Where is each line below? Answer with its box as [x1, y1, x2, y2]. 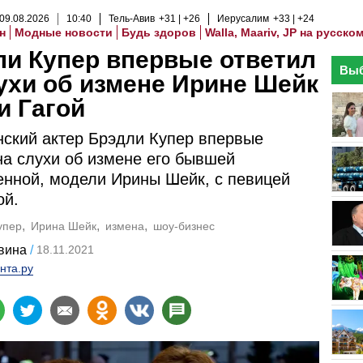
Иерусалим [217, 13, 269, 24]
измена [105, 220, 144, 233]
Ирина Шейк [31, 220, 96, 233]
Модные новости [15, 26, 113, 39]
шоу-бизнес [153, 220, 215, 233]
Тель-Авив [109, 13, 155, 24]
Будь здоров [122, 26, 196, 39]
